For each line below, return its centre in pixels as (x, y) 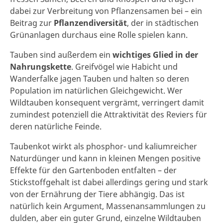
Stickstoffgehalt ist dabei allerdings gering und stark (109, 182)
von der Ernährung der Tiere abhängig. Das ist (97, 194)
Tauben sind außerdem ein (61, 55)
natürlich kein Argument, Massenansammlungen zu (108, 206)
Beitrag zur (32, 23)
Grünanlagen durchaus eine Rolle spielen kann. (99, 35)
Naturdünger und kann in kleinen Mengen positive (105, 158)
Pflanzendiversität (90, 23)
